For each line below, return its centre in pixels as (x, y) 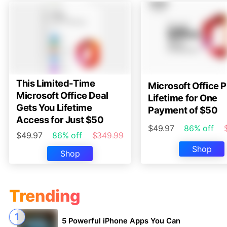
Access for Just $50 (60, 119)
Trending (45, 196)
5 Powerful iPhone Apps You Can (121, 221)
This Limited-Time (56, 83)
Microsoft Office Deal (62, 95)
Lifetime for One (183, 98)
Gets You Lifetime (54, 107)
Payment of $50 (183, 110)
